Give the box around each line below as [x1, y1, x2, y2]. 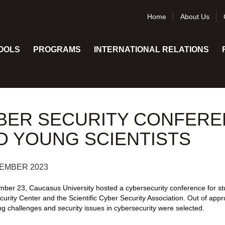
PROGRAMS [33, 45, 81, 54]
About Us [180, 13, 209, 21]
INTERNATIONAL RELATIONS [94, 45, 209, 54]
